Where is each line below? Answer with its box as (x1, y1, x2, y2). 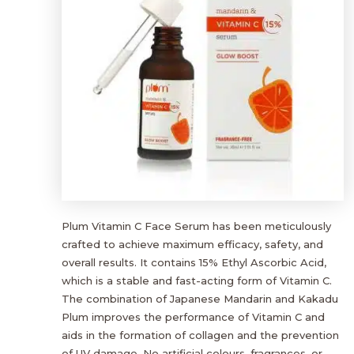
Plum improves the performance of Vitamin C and (62, 310, 325, 323)
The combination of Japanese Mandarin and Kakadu (62, 292, 338, 305)
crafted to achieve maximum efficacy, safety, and (62, 237, 323, 250)
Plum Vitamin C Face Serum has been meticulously (62, 219, 331, 232)
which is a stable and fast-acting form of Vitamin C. (62, 273, 332, 287)
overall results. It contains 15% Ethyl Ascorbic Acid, (62, 255, 326, 269)
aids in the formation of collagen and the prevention (62, 328, 339, 341)
